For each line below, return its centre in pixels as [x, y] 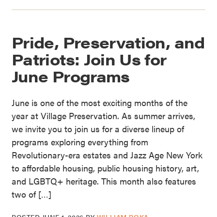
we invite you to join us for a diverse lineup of [98, 128]
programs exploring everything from [80, 141]
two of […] [31, 194]
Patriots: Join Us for [89, 59]
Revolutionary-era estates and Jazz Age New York [107, 155]
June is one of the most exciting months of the [100, 102]
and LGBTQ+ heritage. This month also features [104, 181]
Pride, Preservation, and [108, 42]
